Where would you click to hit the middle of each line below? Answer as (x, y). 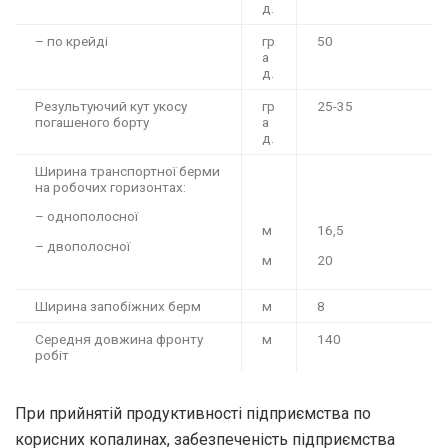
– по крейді (71, 40)
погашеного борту (92, 121)
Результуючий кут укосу (111, 105)
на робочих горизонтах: (110, 186)
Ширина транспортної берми (127, 170)
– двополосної (82, 245)
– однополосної (86, 216)
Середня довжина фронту (119, 338)
